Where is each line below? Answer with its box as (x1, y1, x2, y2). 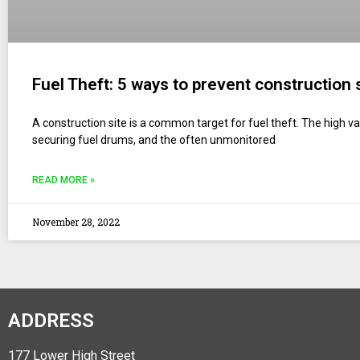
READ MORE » (32, 174, 95, 186)
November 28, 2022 (32, 215, 120, 228)
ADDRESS (8, 309, 94, 332)
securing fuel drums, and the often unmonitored (32, 133, 276, 146)
